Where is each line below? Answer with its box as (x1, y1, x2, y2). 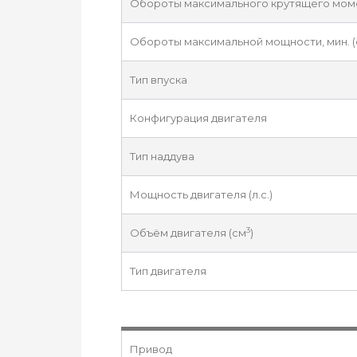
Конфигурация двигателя (130, 112, 267, 124)
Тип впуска (130, 73, 187, 86)
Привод (130, 343, 172, 355)
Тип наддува (130, 150, 194, 163)
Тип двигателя (130, 265, 206, 277)
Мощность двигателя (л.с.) (130, 188, 273, 201)
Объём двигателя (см (130, 226, 246, 239)
